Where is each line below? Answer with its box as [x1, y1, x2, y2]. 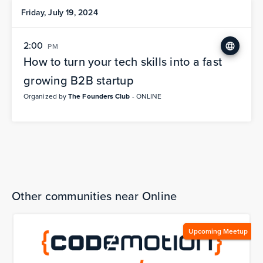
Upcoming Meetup [188, 226, 248, 237]
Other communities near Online [12, 187, 177, 205]
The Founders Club [68, 91, 130, 102]
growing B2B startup [23, 72, 134, 89]
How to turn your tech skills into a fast [23, 53, 222, 70]
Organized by [23, 91, 69, 102]
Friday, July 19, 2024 [21, 6, 98, 19]
